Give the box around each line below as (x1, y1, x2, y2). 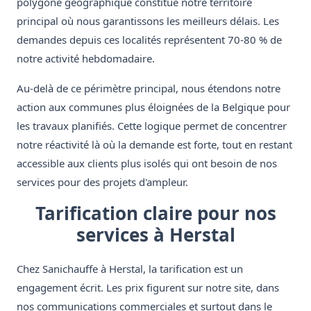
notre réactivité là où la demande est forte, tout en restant (17, 137, 292, 152)
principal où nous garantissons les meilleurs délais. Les (17, 14, 279, 28)
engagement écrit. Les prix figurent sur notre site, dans (17, 280, 279, 295)
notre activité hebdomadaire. (17, 51, 155, 66)
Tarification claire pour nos (35, 201, 276, 226)
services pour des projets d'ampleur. (17, 175, 188, 190)
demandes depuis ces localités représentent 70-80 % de (17, 33, 282, 47)
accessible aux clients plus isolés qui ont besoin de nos (17, 156, 277, 171)
